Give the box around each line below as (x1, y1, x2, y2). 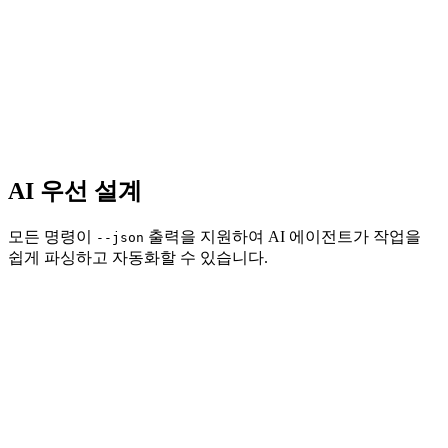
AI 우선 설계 (8, 178, 142, 205)
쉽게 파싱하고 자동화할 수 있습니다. (8, 249, 268, 267)
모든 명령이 (8, 228, 96, 246)
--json (96, 230, 144, 246)
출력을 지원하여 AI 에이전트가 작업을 (144, 228, 421, 246)
